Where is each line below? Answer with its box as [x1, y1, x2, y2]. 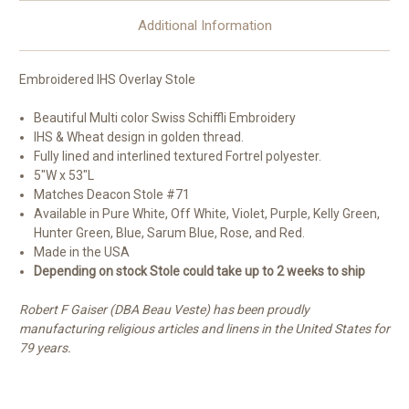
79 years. [19, 340, 71, 355]
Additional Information [137, 16, 272, 34]
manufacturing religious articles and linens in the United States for [19, 320, 390, 336]
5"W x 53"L [34, 167, 95, 183]
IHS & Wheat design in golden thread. [34, 129, 245, 144]
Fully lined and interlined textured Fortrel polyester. [34, 148, 322, 163]
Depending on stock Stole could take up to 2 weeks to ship [34, 263, 366, 278]
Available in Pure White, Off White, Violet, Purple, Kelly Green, [34, 205, 381, 221]
